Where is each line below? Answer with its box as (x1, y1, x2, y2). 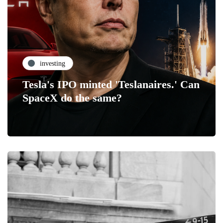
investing (40, 59, 65, 67)
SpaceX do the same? (22, 92, 122, 105)
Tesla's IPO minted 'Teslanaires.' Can (22, 78, 200, 91)
